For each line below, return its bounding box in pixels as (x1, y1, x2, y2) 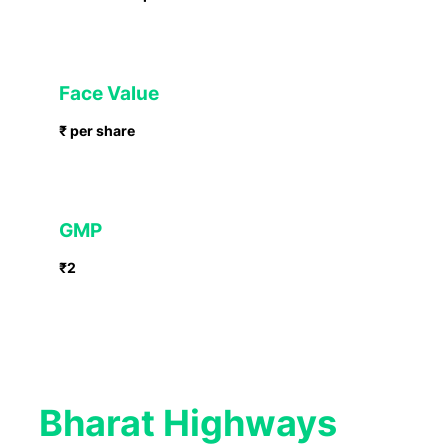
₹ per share (58, 121, 135, 139)
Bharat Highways (38, 400, 337, 445)
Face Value (58, 81, 163, 105)
